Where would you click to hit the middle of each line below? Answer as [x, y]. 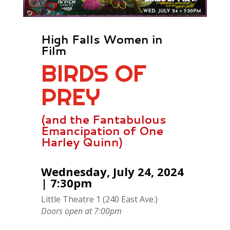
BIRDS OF [93, 73]
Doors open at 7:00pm [81, 211]
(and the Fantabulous [103, 119]
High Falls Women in [102, 39]
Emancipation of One [102, 130]
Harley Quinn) [82, 142]
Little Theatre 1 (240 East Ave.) [99, 199]
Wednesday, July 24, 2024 [112, 171]
